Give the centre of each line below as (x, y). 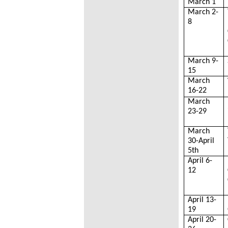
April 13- (202, 200)
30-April (201, 141)
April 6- (200, 161)
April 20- (202, 220)
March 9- (203, 61)
